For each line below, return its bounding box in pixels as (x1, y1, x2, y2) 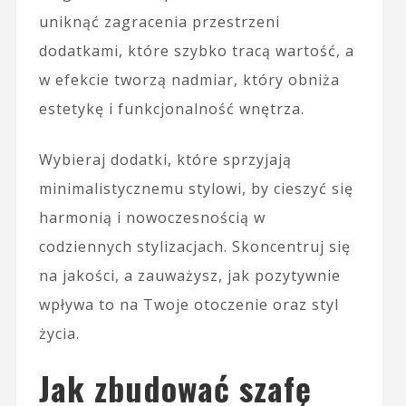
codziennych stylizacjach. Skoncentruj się (38, 236, 351, 256)
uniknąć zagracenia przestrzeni (38, 11, 280, 32)
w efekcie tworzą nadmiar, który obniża (38, 69, 340, 90)
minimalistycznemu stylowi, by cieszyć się (38, 178, 353, 198)
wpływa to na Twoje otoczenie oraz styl (38, 294, 339, 314)
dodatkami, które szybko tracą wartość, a (38, 40, 354, 61)
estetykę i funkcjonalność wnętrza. (38, 98, 304, 119)
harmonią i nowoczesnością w (38, 207, 266, 227)
